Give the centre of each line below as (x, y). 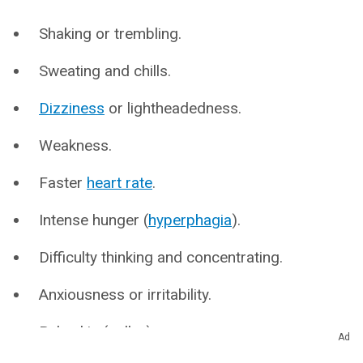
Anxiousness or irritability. (125, 295)
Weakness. (75, 145)
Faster (63, 183)
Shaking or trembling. (110, 34)
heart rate (120, 183)
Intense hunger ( (94, 220)
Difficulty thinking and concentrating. (161, 257)
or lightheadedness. (173, 108)
